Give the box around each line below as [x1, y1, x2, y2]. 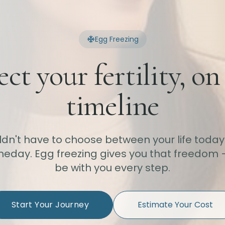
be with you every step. [55, 161, 170, 175]
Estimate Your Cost [138, 199, 213, 210]
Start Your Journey [11, 199, 89, 210]
